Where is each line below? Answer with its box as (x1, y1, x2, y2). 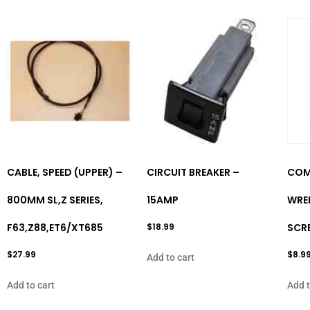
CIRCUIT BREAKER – (147, 165, 240, 179)
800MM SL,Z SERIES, (7, 192, 103, 207)
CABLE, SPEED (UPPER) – (7, 165, 122, 179)
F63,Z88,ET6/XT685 (7, 220, 103, 235)
